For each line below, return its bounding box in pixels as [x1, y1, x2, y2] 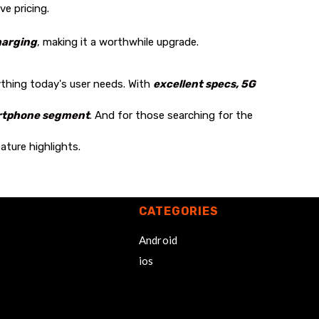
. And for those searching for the [90, 108, 253, 122]
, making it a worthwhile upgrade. [37, 35, 199, 48]
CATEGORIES [138, 204, 219, 218]
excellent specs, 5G [153, 77, 256, 90]
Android [138, 233, 178, 246]
